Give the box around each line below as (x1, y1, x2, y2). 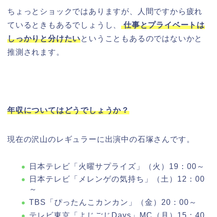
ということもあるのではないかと (80, 34, 203, 43)
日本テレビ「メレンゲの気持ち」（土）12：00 (29, 175, 205, 184)
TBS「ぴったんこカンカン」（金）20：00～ (29, 198, 197, 206)
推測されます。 (7, 47, 64, 56)
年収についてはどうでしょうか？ (7, 106, 129, 114)
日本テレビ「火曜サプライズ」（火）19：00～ (29, 162, 205, 170)
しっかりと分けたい (7, 34, 81, 43)
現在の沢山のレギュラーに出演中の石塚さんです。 (7, 135, 195, 143)
